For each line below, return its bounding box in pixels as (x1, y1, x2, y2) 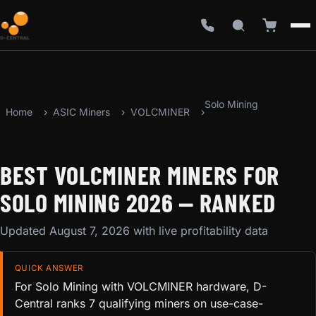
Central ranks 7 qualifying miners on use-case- (14, 296, 263, 311)
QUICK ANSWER (14, 262, 84, 273)
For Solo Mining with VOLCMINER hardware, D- (14, 279, 267, 294)
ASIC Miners (53, 105, 110, 118)
